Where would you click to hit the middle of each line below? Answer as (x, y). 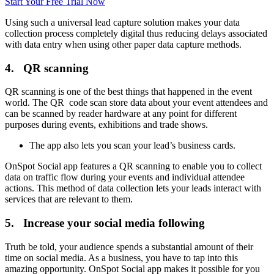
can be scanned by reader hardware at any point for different (121, 114)
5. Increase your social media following (105, 223)
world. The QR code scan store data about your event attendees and (136, 103)
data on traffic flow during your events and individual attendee (125, 177)
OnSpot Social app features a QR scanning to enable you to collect (133, 166)
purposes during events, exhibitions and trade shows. (106, 125)
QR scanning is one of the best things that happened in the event (128, 92)
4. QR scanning (47, 68)
